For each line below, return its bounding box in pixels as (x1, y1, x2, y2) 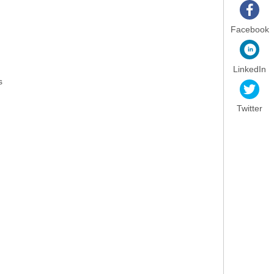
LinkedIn (233, 64, 266, 74)
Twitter (237, 103, 262, 114)
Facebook (230, 24, 269, 34)
